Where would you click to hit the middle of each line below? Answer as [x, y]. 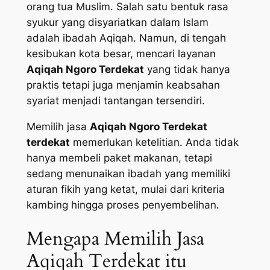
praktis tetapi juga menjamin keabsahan [123, 85]
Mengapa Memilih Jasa [115, 239]
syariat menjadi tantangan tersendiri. [115, 100]
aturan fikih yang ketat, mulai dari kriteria [125, 189]
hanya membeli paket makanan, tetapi [119, 158]
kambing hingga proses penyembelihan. [123, 205]
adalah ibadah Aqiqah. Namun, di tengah [126, 38]
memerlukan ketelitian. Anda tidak [154, 142]
